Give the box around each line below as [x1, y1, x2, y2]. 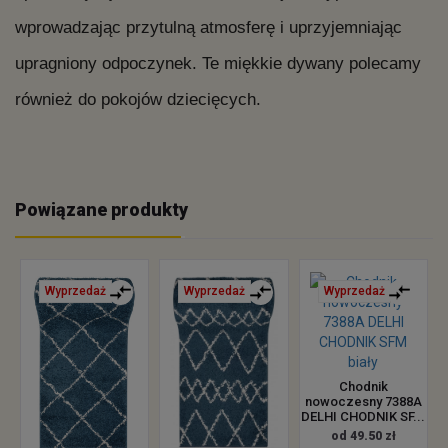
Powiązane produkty [15, 199, 188, 220]
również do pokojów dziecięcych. [15, 90, 261, 109]
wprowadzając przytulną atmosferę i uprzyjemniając [15, 18, 402, 37]
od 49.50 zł [330, 429, 396, 443]
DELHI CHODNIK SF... [301, 409, 426, 424]
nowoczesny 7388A [304, 394, 422, 409]
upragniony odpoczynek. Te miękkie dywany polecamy [15, 54, 421, 73]
